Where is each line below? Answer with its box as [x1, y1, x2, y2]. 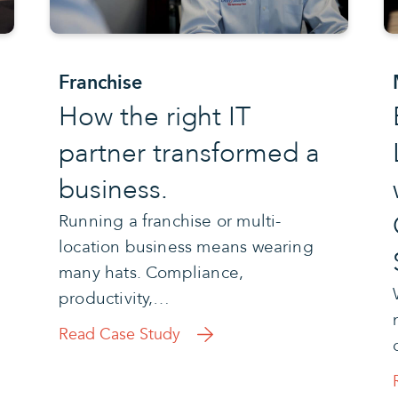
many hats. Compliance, [58, 260, 244, 284]
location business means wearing [58, 235, 314, 259]
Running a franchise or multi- [58, 209, 282, 233]
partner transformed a [58, 134, 320, 171]
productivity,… [58, 286, 171, 310]
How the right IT [58, 98, 251, 135]
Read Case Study [58, 322, 180, 346]
